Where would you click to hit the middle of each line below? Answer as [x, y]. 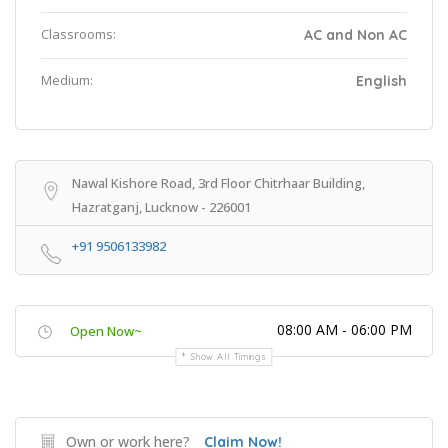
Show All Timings [229, 356]
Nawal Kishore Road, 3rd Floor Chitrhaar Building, [218, 183]
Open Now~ [106, 331]
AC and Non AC [355, 35]
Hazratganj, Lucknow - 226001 [161, 207]
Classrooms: [78, 34]
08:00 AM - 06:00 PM [344, 329]
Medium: [67, 80]
